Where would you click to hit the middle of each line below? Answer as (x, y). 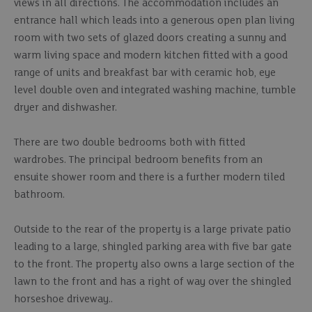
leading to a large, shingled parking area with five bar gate (153, 247)
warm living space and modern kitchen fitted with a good (151, 56)
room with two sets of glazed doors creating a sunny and (150, 38)
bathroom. (39, 195)
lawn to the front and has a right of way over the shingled (153, 282)
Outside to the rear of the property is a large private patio (153, 230)
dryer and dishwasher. (65, 108)
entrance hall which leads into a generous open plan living (154, 21)
